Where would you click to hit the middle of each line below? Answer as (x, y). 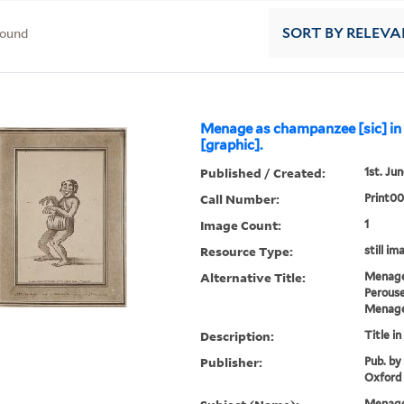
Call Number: (240, 199)
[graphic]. (232, 146)
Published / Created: (263, 173)
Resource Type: (247, 252)
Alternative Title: (253, 278)
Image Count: (241, 225)
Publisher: (232, 363)
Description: (238, 336)
